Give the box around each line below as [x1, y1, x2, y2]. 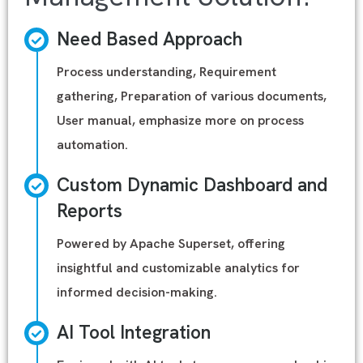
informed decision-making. [57, 284, 217, 301]
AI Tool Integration [57, 320, 211, 344]
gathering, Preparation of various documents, [57, 88, 327, 105]
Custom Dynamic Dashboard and [57, 173, 327, 197]
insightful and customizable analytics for [57, 259, 300, 276]
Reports [57, 199, 122, 223]
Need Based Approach [57, 27, 242, 51]
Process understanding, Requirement [57, 63, 276, 80]
